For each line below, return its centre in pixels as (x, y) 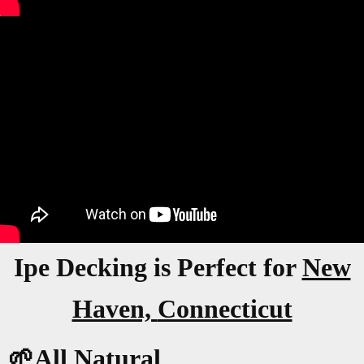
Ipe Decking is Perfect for (158, 268)
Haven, (115, 309)
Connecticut (225, 309)
